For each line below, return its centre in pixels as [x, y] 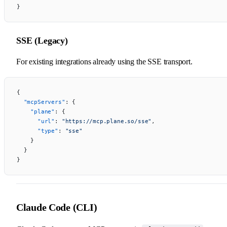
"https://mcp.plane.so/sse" [107, 121]
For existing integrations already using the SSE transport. [104, 61]
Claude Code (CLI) [57, 207]
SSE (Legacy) [42, 40]
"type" [37, 130]
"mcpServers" [41, 102]
